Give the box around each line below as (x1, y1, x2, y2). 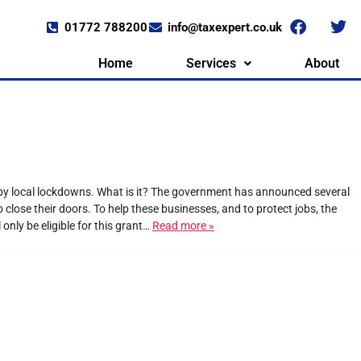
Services (186, 56, 237, 71)
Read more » (152, 219, 214, 233)
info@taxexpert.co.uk (167, 19, 282, 35)
